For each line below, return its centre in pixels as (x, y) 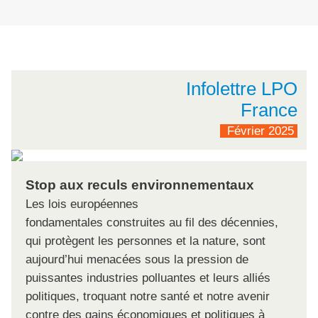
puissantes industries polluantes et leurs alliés (148, 278)
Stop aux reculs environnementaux (140, 185)
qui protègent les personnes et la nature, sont (146, 241)
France (269, 110)
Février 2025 (259, 131)
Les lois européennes (82, 204)
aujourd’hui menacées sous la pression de (137, 260)
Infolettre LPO (242, 89)
